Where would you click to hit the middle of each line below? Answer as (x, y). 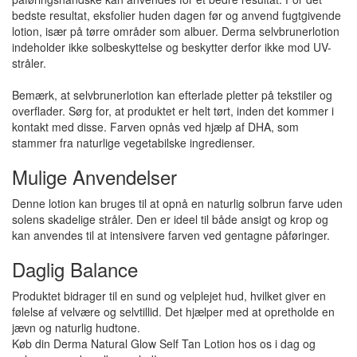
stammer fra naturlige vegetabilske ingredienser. (133, 143)
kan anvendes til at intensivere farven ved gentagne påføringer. (171, 235)
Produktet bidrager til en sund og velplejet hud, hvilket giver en (169, 296)
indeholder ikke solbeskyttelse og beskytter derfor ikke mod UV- (172, 47)
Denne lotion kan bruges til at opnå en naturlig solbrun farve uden (177, 203)
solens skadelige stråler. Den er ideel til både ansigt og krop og (170, 219)
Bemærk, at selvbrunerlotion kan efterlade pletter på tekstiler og (172, 95)
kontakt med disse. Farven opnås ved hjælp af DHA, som (155, 127)
